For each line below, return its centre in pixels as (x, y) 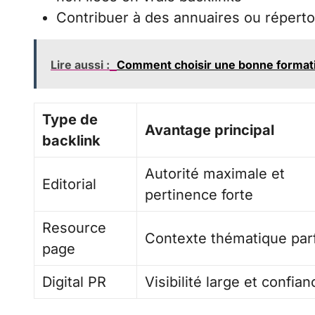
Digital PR (75, 282)
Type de (70, 120)
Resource (75, 228)
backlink (71, 141)
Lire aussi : (80, 65)
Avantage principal (210, 130)
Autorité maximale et (215, 174)
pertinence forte (199, 195)
